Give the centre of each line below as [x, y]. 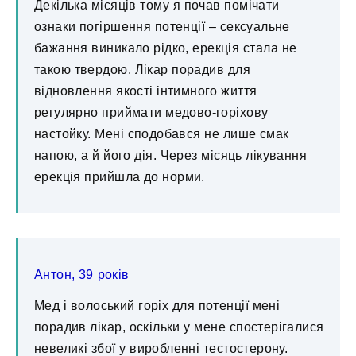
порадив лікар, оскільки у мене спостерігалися [179, 327]
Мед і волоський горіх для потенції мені [157, 306]
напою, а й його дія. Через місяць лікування [171, 156]
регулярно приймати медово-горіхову [151, 113]
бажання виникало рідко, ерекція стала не [166, 48]
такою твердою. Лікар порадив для [142, 70]
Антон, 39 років [82, 275]
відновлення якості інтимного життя [146, 91]
